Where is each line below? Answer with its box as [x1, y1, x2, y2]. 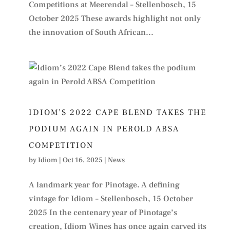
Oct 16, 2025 [62, 155, 103, 165]
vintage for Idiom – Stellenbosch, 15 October [28, 193, 193, 204]
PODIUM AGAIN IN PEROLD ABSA [28, 123, 179, 134]
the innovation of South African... [28, 27, 154, 37]
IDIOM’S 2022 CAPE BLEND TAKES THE [28, 107, 206, 118]
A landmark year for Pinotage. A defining [28, 179, 180, 190]
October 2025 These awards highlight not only [28, 13, 201, 24]
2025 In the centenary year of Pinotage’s [28, 207, 177, 218]
